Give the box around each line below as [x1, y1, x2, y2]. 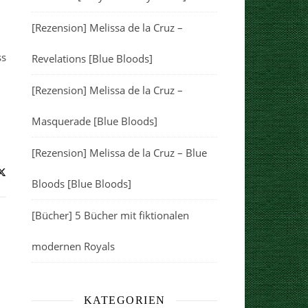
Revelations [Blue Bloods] [32, 52, 153, 65]
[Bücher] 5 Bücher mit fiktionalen [32, 208, 189, 222]
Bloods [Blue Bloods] [32, 177, 131, 190]
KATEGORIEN [83, 294, 166, 306]
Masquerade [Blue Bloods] [32, 114, 157, 128]
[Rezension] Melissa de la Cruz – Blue [32, 146, 207, 159]
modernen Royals [32, 239, 115, 253]
